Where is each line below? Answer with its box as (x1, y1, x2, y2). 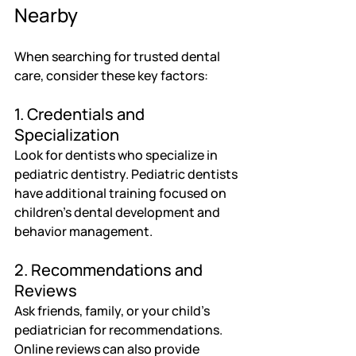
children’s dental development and (14, 203, 222, 221)
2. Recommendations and (14, 258, 206, 281)
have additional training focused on (14, 184, 229, 202)
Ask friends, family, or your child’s (14, 301, 212, 319)
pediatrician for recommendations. (14, 320, 225, 339)
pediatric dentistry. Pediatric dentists (14, 164, 240, 183)
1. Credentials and (14, 103, 148, 125)
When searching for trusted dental (14, 47, 222, 65)
